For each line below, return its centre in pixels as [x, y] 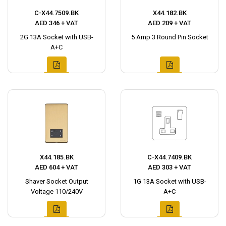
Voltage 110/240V [56, 191]
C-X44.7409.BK [169, 157]
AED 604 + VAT [56, 167]
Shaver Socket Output [56, 181]
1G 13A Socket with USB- [169, 181]
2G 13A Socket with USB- [56, 37]
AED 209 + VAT [169, 23]
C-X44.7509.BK [56, 13]
